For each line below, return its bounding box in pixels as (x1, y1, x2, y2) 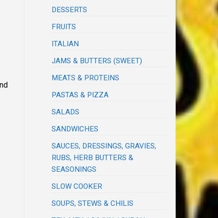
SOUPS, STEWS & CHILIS (52, 199, 134, 208)
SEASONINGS (52, 165, 97, 174)
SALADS (52, 108, 80, 117)
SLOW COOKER (52, 182, 103, 191)
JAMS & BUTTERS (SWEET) (52, 56, 143, 66)
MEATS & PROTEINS (52, 73, 120, 83)
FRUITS (52, 22, 76, 32)
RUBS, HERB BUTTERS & (52, 153, 134, 163)
